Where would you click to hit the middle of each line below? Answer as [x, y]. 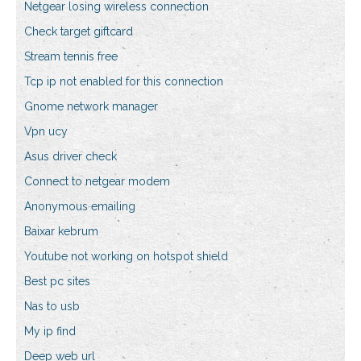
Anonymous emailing [80, 207]
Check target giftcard [79, 32]
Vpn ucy [46, 132]
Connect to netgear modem [97, 182]
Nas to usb [52, 307]
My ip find [50, 332]
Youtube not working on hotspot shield [126, 257]
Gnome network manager [91, 107]
